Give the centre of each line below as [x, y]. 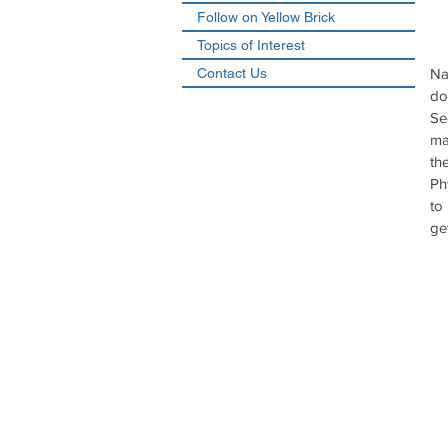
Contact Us [232, 73]
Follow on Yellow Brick [266, 17]
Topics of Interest [251, 45]
